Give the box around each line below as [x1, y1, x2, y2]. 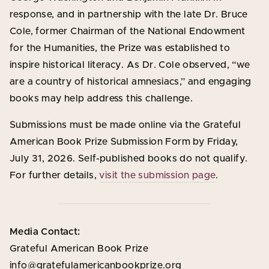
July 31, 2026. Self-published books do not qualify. [10, 153, 248, 163]
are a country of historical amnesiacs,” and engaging [10, 76, 252, 86]
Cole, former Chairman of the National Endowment [10, 26, 246, 36]
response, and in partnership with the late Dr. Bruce [10, 9, 248, 19]
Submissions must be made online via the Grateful [10, 119, 241, 130]
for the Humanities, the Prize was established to [10, 43, 231, 53]
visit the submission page [99, 170, 216, 180]
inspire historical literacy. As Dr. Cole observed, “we [10, 59, 250, 70]
